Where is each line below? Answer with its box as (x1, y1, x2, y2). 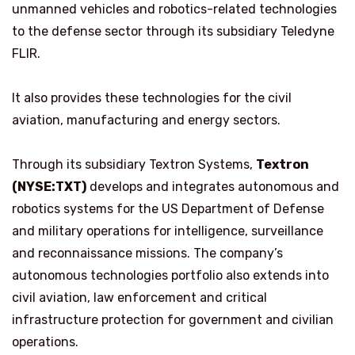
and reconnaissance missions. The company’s (12, 245, 283, 261)
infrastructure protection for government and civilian (12, 311, 334, 327)
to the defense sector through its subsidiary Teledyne (12, 23, 334, 39)
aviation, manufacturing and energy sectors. (12, 112, 281, 128)
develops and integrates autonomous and (86, 178, 339, 194)
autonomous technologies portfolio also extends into (12, 267, 329, 283)
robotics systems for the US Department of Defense (12, 200, 324, 216)
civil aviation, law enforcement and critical (12, 289, 267, 305)
